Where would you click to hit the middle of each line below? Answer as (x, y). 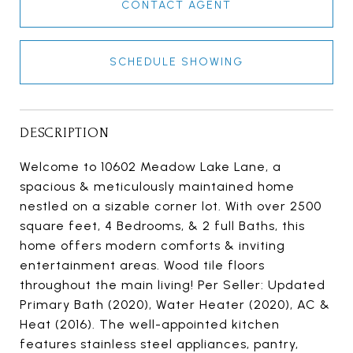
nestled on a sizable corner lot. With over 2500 (171, 206)
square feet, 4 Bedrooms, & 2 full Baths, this (162, 225)
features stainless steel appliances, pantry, (159, 344)
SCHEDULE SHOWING (176, 61)
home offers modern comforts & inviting (152, 245)
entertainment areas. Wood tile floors (142, 265)
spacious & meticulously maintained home (157, 186)
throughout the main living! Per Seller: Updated (173, 284)
